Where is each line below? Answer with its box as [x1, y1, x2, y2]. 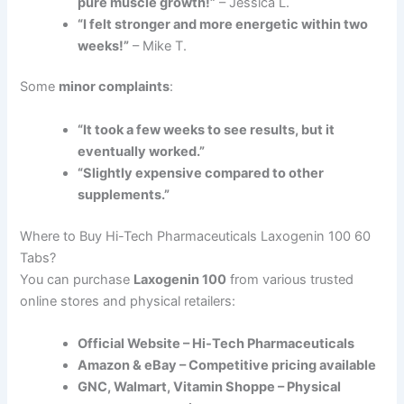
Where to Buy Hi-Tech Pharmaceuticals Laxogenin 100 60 [20, 227, 372, 244]
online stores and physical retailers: [20, 292, 236, 309]
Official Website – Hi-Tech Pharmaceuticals [78, 335, 355, 352]
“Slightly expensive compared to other [78, 164, 325, 181]
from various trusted [226, 271, 354, 288]
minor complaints [59, 78, 170, 96]
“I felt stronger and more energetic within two [78, 15, 369, 32]
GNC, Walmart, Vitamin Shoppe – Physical [78, 378, 342, 395]
